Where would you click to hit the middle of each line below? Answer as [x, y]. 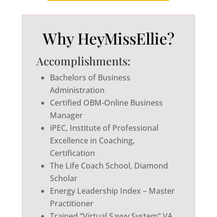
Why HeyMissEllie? [108, 38]
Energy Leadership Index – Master [112, 191]
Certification [72, 153]
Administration [77, 90]
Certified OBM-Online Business [106, 102]
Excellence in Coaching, [92, 140]
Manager [66, 115]
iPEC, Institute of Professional [104, 128]
